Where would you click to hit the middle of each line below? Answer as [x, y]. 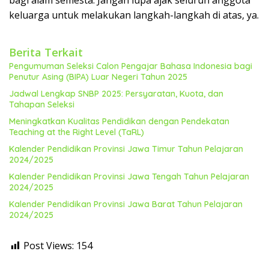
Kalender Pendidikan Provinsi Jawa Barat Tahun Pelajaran [126, 204]
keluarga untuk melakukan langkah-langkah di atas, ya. [134, 15]
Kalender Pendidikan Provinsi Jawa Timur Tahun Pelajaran [126, 149]
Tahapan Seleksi [42, 104]
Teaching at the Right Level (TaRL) [77, 132]
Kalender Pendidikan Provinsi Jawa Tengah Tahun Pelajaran [129, 177]
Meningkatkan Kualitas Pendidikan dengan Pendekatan [119, 121]
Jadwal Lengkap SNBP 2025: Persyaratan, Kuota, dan [116, 94]
